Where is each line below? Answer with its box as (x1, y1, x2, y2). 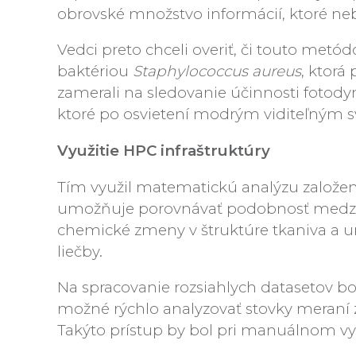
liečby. (57, 242, 103, 261)
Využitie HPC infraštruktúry (57, 141, 270, 160)
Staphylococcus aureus (133, 62, 301, 81)
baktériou (57, 62, 133, 81)
